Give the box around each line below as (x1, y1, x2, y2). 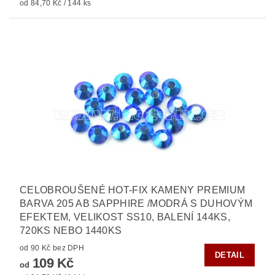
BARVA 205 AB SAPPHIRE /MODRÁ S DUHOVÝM (20, 198, 253, 209)
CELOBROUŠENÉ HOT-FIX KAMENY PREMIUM (20, 185, 246, 196)
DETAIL (215, 250, 244, 260)
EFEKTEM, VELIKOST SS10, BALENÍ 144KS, (20, 212, 230, 223)
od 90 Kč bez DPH (52, 244, 85, 253)
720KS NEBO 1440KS (20, 225, 122, 236)
